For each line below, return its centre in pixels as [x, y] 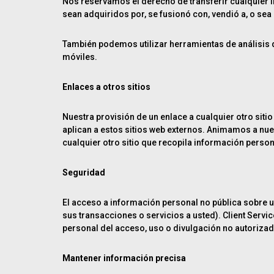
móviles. [80, 57]
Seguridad [84, 172]
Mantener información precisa [124, 258]
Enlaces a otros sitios [106, 87]
